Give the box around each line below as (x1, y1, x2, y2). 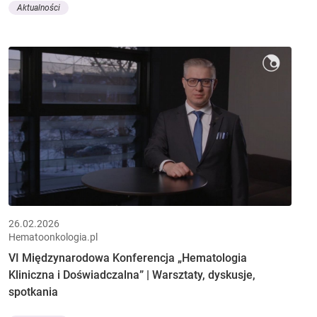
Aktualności (17, 3, 60, 13)
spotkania (8, 284, 58, 299)
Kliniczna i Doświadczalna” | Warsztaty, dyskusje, (8, 267, 255, 282)
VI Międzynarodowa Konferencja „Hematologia (8, 250, 247, 265)
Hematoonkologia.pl (8, 231, 98, 243)
